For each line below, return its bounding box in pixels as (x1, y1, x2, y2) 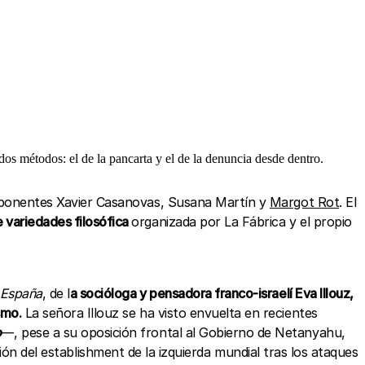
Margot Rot (269, 193, 340, 210)
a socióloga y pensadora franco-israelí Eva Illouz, (69, 284, 354, 301)
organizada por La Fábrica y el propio (131, 213, 352, 230)
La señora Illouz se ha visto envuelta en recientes (21, 304, 318, 321)
